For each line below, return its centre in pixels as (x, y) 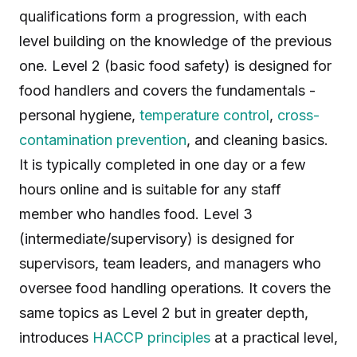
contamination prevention (103, 140)
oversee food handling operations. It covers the (175, 288)
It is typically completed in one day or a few (163, 165)
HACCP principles (151, 337)
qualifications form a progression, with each (163, 16)
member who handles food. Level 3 (136, 214)
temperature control (204, 115)
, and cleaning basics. (257, 140)
